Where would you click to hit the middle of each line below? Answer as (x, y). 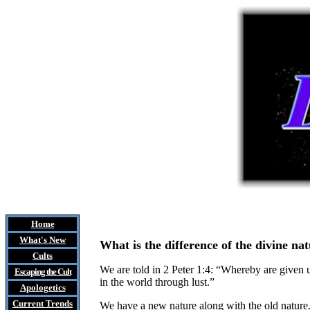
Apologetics (43, 288)
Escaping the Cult (43, 272)
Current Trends (43, 303)
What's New (43, 240)
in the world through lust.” (157, 282)
